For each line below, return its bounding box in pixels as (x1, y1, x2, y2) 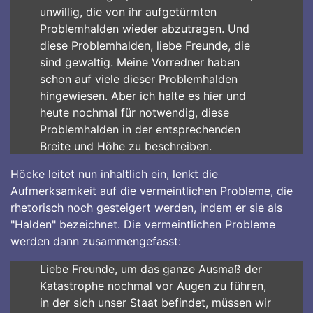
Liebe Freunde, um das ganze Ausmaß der (39, 262, 262, 276)
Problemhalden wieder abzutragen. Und (39, 22, 249, 36)
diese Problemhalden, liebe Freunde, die (39, 38, 250, 52)
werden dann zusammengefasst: (10, 234, 181, 248)
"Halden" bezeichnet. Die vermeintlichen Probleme (10, 217, 275, 231)
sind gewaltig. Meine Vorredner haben (39, 55, 240, 69)
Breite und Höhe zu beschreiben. (39, 139, 212, 153)
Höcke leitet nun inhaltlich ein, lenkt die (10, 167, 218, 181)
